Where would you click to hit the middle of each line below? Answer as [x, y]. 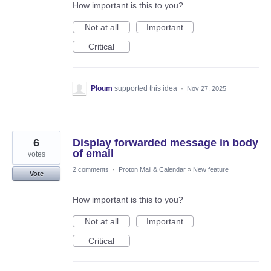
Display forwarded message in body [165, 143]
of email [93, 154]
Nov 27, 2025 [207, 89]
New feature [211, 170]
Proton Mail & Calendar [152, 170]
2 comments [91, 170]
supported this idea [147, 89]
